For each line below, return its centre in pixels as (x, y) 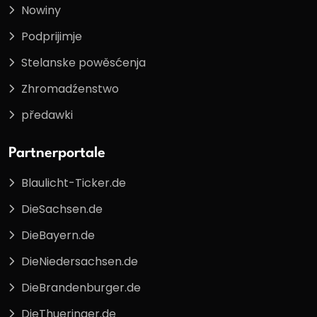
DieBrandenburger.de (81, 288)
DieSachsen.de (62, 209)
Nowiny (41, 10)
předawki (47, 115)
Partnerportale (57, 154)
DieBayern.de (58, 236)
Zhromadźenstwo (70, 88)
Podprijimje (52, 36)
